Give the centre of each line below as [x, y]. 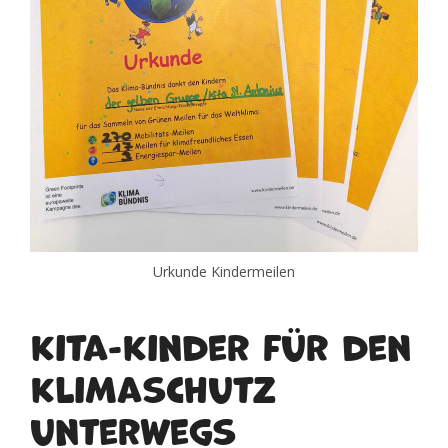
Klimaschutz [153, 385]
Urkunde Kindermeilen [224, 271]
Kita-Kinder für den [220, 343]
